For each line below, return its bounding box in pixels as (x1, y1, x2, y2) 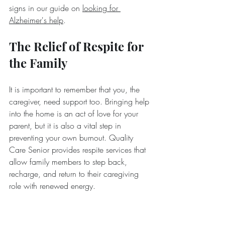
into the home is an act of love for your (9, 108, 141, 120)
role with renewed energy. (9, 180, 95, 192)
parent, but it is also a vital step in (9, 120, 124, 132)
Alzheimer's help (9, 15, 63, 26)
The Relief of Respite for (9, 38, 146, 55)
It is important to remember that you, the (9, 84, 142, 95)
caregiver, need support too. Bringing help (9, 96, 152, 107)
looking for (82, 3, 121, 14)
